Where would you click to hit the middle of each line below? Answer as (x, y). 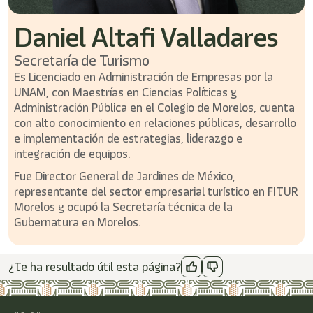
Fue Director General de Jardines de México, (125, 176)
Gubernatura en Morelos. (77, 222)
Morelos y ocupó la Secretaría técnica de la (123, 207)
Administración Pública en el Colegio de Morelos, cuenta (154, 108)
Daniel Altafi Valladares (146, 37)
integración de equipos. (72, 154)
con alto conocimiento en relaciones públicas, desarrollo (155, 123)
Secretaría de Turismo (82, 60)
